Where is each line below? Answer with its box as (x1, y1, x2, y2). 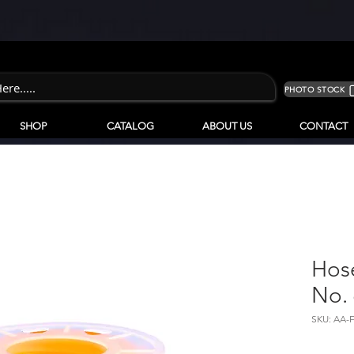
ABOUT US (201, 120, 252, 132)
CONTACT (299, 120, 348, 132)
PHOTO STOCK (284, 84, 345, 95)
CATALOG (106, 120, 154, 132)
